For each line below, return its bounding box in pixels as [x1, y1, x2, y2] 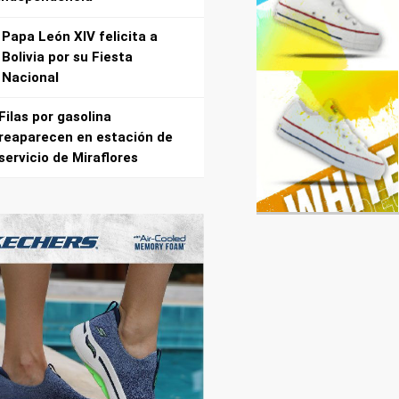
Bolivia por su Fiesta [2, 48, 134, 65]
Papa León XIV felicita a [2, 28, 159, 45]
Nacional [2, 69, 60, 85]
